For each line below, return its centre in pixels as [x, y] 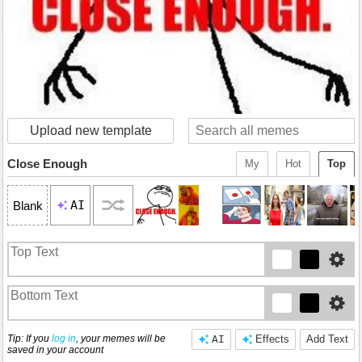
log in [64, 339]
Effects [272, 339]
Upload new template [90, 131]
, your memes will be [121, 339]
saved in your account [55, 350]
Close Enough [47, 164]
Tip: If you [29, 339]
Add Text [327, 339]
